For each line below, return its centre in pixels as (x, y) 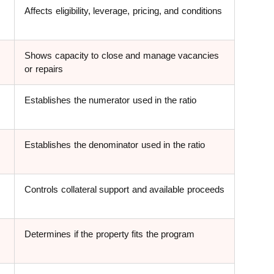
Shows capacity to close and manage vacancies (122, 56)
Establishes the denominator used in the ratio (115, 145)
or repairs (44, 69)
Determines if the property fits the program (110, 234)
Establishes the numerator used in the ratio (111, 100)
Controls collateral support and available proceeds (124, 190)
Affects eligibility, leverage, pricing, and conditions (123, 11)
